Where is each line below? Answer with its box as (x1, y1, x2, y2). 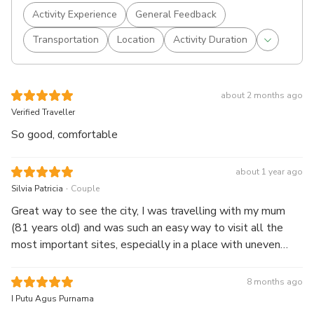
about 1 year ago (235, 165, 303, 177)
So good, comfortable (11, 126, 118, 142)
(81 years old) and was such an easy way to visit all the (11, 220, 284, 236)
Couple (71, 183, 100, 195)
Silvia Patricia (11, 183, 63, 195)
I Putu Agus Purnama (11, 293, 94, 305)
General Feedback (135, 7, 217, 21)
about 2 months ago (220, 89, 303, 101)
